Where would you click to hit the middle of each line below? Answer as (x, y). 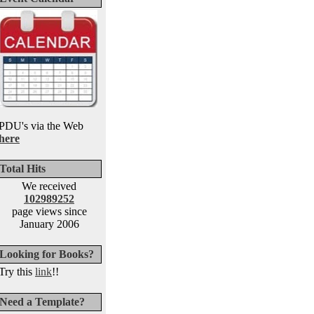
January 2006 (49, 224)
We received (49, 186)
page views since (49, 211)
